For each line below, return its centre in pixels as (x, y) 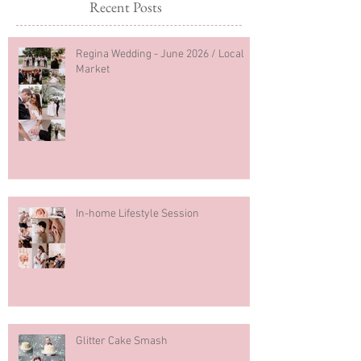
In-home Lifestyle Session (137, 214)
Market (93, 70)
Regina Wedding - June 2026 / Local (160, 55)
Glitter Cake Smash (122, 342)
